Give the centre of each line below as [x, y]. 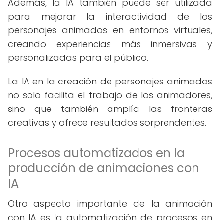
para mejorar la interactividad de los [110, 16]
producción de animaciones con [104, 168]
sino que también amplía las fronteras [110, 109]
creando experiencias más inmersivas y [110, 44]
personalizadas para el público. [78, 58]
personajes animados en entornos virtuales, [110, 30]
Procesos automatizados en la [96, 153]
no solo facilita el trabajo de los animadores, [110, 95]
